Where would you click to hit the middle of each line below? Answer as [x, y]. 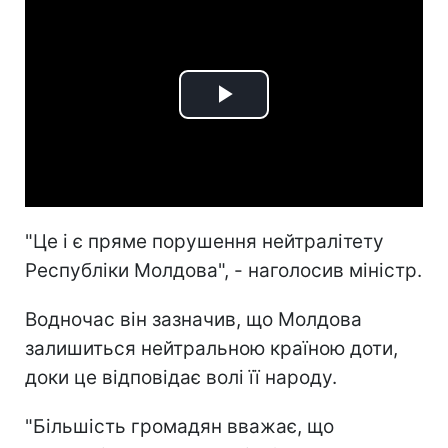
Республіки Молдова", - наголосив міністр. [223, 270]
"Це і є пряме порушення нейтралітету [204, 241]
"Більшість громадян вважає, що [179, 426]
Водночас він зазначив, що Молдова [193, 319]
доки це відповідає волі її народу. [181, 377]
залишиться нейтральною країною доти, [211, 348]
